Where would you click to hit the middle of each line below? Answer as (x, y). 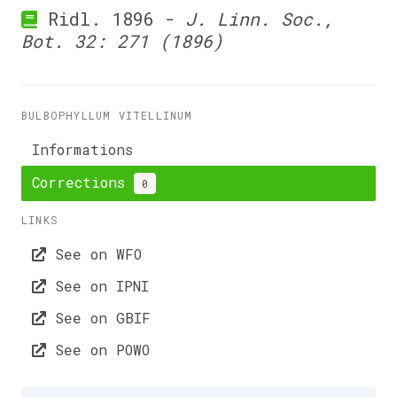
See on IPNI (97, 286)
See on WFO (94, 254)
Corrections (83, 182)
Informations (82, 149)
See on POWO (98, 350)
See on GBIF (98, 318)
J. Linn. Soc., (259, 19)
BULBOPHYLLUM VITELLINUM (107, 115)
